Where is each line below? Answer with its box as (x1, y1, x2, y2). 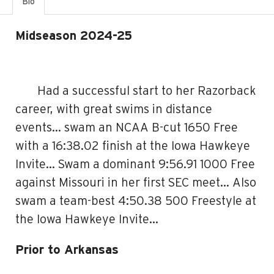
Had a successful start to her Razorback (37, 85, 256, 97)
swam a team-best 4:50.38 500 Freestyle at (15, 195, 256, 207)
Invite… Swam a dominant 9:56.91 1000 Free (15, 158, 255, 171)
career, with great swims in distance (15, 103, 212, 116)
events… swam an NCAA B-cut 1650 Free (15, 122, 238, 134)
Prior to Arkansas (15, 244, 119, 256)
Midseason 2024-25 (15, 30, 253, 42)
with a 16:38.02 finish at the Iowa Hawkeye (15, 140, 250, 152)
